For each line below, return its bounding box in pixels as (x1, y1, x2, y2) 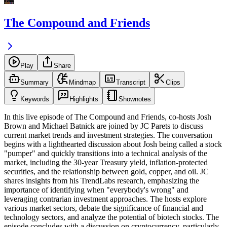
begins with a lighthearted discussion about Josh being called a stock (4, 140, 222, 149)
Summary (20, 79, 49, 87)
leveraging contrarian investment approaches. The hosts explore (4, 195, 207, 204)
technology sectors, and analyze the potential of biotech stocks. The (4, 213, 219, 222)
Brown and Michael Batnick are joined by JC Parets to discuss (4, 122, 203, 131)
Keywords (20, 95, 49, 103)
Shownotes (119, 95, 151, 103)
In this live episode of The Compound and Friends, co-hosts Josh (4, 112, 211, 122)
